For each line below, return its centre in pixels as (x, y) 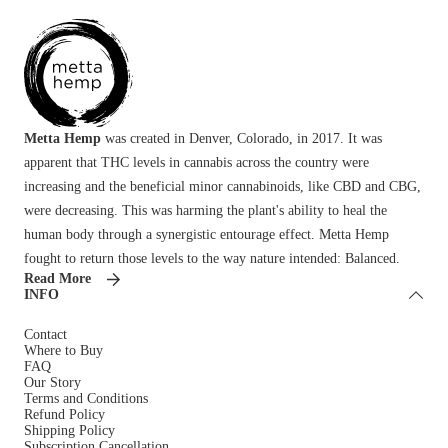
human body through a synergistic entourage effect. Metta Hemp (206, 234)
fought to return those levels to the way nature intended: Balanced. (212, 258)
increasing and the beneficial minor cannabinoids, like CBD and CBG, (222, 186)
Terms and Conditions (86, 398)
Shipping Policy (69, 430)
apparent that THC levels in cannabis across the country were (196, 162)
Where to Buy (63, 350)
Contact (45, 334)
